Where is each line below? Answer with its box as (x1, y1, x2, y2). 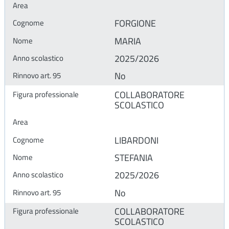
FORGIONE (114, 16, 156, 31)
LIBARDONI (114, 133, 158, 147)
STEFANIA (114, 150, 153, 165)
